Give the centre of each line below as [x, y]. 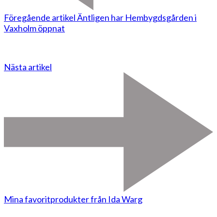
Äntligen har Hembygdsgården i [137, 17]
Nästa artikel [28, 67]
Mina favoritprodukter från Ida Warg [73, 199]
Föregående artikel [40, 17]
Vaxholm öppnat [34, 28]
